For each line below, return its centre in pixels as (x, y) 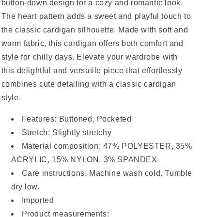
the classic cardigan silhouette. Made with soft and (95, 30)
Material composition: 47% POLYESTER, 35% (107, 146)
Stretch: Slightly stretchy (67, 132)
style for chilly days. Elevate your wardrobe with (89, 57)
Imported (38, 200)
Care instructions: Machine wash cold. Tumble (107, 173)
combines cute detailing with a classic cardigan (89, 84)
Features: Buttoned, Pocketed (77, 119)
